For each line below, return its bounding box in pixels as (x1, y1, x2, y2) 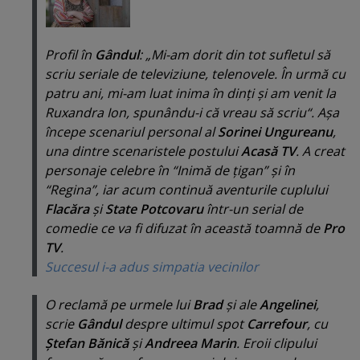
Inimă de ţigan (177, 162, 263, 180)
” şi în (263, 162, 295, 180)
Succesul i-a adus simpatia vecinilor (45, 258, 259, 276)
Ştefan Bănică (45, 333, 129, 352)
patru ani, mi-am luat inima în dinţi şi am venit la (45, 84, 336, 103)
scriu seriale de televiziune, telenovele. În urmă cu (45, 65, 346, 84)
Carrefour (247, 314, 307, 333)
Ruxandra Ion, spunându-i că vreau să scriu (45, 104, 306, 122)
